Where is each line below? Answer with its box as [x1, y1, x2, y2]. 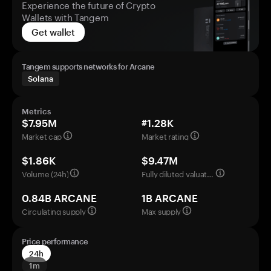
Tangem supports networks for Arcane [22, 62, 155, 71]
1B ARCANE [142, 192, 198, 204]
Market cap [22, 129, 62, 142]
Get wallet [31, 27, 75, 38]
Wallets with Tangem [22, 9, 109, 24]
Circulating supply [22, 204, 86, 217]
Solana [28, 74, 53, 83]
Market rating [142, 129, 189, 142]
